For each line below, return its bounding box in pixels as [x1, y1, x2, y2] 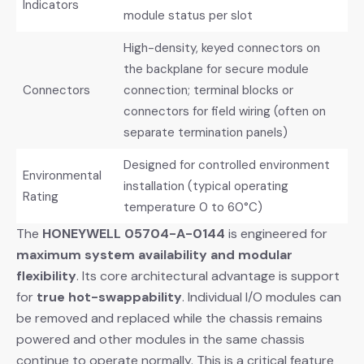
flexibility [16, 266, 76, 284]
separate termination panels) [123, 123, 288, 141]
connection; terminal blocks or [123, 81, 293, 98]
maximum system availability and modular [16, 245, 292, 263]
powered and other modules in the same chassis [16, 330, 305, 348]
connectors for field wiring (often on [123, 102, 326, 119]
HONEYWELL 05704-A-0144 [42, 224, 225, 242]
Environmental [22, 167, 102, 184]
